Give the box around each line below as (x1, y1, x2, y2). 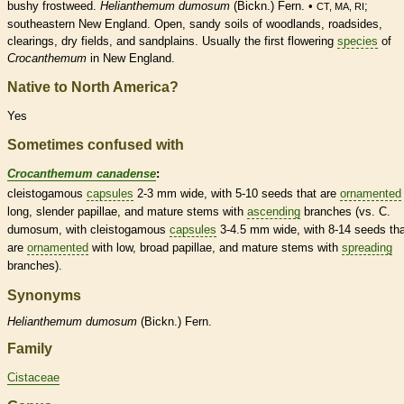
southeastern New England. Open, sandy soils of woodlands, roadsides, (7, 17, 382, 32)
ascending (247, 204, 300, 218)
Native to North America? (7, 79, 179, 96)
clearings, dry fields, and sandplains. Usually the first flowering (7, 34, 337, 49)
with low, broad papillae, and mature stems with (88, 240, 342, 254)
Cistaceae (7, 371, 60, 385)
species (337, 34, 378, 49)
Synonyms (7, 287, 81, 303)
